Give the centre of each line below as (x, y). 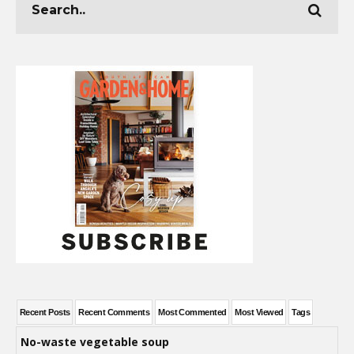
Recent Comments (114, 312)
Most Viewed (259, 312)
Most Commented (192, 312)
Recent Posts (45, 312)
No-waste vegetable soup (95, 341)
